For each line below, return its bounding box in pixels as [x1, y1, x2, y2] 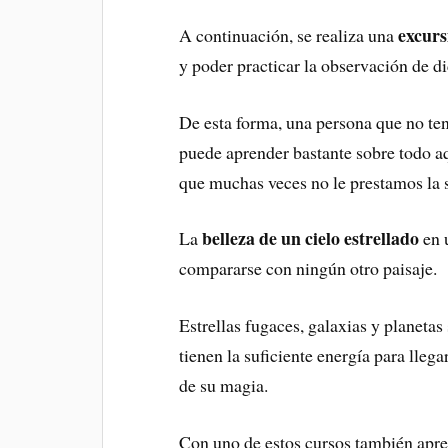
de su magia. [179, 373, 269, 398]
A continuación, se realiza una [179, 22, 399, 47]
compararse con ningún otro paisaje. [179, 256, 438, 281]
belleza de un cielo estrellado [198, 225, 420, 252]
